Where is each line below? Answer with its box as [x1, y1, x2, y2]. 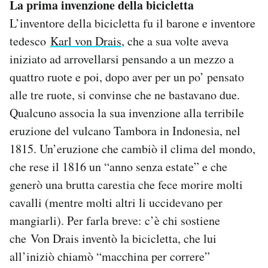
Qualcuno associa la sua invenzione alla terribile [10, 105, 244, 121]
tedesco [10, 33, 50, 50]
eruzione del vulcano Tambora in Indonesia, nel [10, 123, 240, 139]
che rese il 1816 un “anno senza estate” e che [10, 159, 227, 175]
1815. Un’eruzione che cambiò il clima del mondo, [10, 141, 255, 157]
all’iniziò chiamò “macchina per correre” [10, 248, 210, 265]
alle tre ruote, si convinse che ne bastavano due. [10, 87, 240, 103]
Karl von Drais [50, 33, 121, 50]
